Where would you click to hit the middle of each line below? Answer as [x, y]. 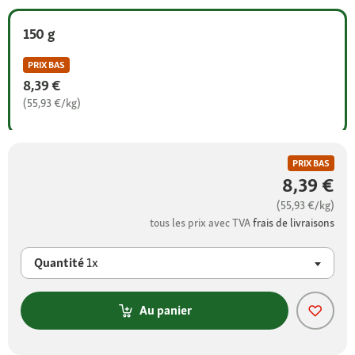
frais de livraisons [294, 222]
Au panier [166, 311]
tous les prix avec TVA [201, 222]
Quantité [60, 262]
